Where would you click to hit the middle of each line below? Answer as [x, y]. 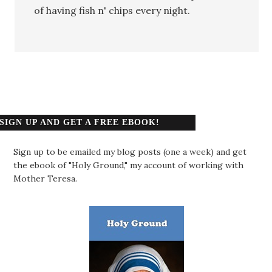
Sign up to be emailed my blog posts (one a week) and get [130, 151]
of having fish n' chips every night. [112, 10]
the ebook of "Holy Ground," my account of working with [129, 165]
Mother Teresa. [46, 178]
